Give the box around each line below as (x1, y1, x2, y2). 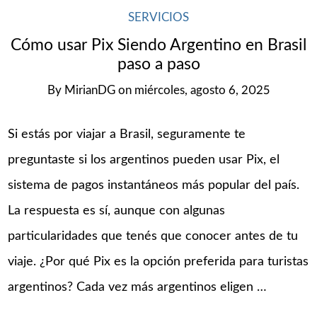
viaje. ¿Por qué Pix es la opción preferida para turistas (8, 255, 309, 269)
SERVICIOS (128, 11, 189, 23)
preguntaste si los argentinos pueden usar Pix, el (8, 154, 280, 167)
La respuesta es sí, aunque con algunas (8, 204, 226, 218)
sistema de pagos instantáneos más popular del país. (8, 179, 300, 192)
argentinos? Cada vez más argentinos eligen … (8, 281, 267, 294)
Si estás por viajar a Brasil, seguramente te (8, 128, 246, 142)
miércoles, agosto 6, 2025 (134, 84, 270, 96)
